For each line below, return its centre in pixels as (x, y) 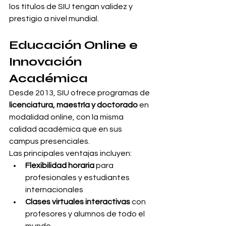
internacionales (54, 190)
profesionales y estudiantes (78, 178)
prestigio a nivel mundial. (54, 19)
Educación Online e (75, 45)
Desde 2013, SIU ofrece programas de (80, 93)
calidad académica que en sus (66, 129)
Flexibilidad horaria (60, 165)
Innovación (47, 62)
